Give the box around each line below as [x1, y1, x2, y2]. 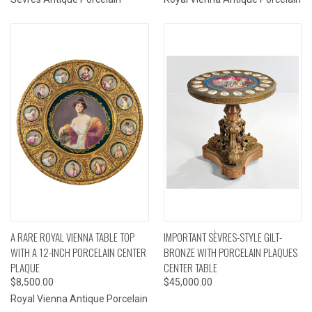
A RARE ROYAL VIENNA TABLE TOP [10, 228, 134, 244]
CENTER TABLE [163, 259, 217, 275]
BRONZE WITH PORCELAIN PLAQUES [163, 244, 297, 260]
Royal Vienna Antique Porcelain [10, 292, 148, 304]
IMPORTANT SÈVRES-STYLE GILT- [163, 228, 282, 244]
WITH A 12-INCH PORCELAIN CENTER [10, 244, 146, 260]
